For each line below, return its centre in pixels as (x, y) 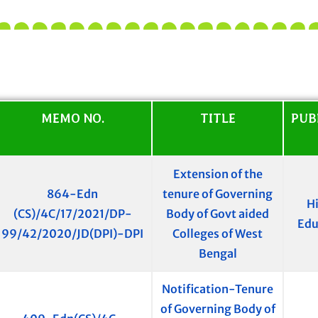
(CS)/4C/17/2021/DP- (72, 214)
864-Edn (72, 194)
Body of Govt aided (218, 214)
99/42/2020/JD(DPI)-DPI (72, 234)
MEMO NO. (72, 119)
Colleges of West (218, 234)
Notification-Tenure (218, 289)
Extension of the (218, 174)
